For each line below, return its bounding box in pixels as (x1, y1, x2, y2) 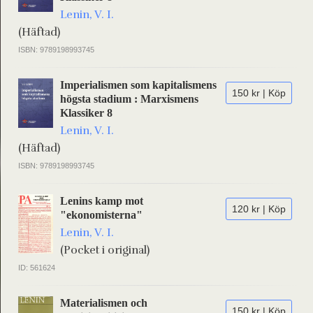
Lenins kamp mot (60, 195, 143, 207)
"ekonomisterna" (60, 209, 143, 221)
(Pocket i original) (60, 243, 150, 257)
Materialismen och (60, 297, 147, 309)
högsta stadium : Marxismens (60, 93, 198, 105)
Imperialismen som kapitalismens (60, 79, 217, 91)
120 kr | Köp (232, 203, 286, 214)
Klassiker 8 (60, 107, 112, 119)
